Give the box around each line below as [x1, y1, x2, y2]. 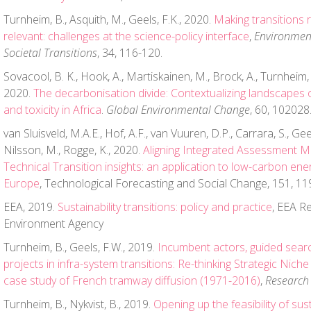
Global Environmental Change [106, 102, 250, 117]
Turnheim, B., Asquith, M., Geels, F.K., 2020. [3, 12, 214, 27]
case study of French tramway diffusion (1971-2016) [3, 273, 260, 288]
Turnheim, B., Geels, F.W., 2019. [3, 239, 158, 255]
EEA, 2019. [3, 199, 58, 215]
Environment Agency [3, 216, 103, 231]
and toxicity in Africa [3, 102, 101, 117]
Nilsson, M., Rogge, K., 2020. [3, 142, 143, 158]
